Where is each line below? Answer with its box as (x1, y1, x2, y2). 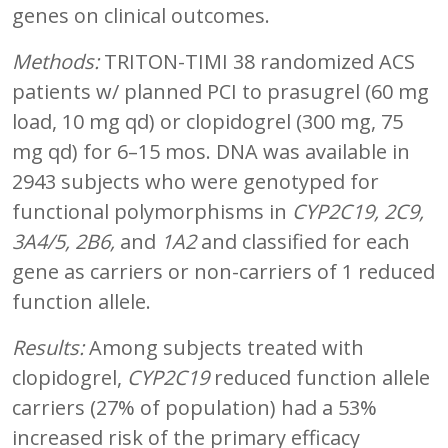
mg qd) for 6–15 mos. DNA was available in (12, 137, 410, 165)
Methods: (12, 47, 99, 75)
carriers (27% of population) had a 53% (12, 393, 377, 421)
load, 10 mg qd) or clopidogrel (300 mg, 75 (12, 107, 403, 135)
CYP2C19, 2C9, (292, 197, 424, 225)
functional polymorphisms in (12, 197, 292, 225)
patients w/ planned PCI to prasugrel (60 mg (12, 77, 429, 105)
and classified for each (196, 227, 410, 255)
